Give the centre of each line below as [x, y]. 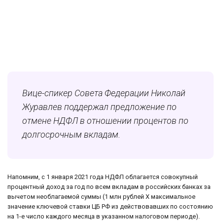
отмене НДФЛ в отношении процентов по [105, 121]
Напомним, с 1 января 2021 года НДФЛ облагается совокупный [103, 177]
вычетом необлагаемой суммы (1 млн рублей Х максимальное [101, 197]
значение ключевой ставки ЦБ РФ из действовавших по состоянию [110, 207]
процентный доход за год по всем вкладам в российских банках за [109, 187]
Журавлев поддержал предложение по [99, 107]
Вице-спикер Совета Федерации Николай [104, 93]
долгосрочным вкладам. [71, 135]
